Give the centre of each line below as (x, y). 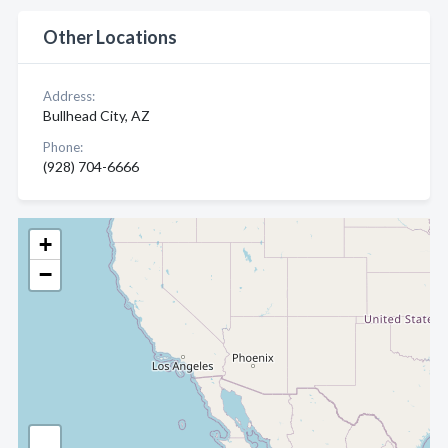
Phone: (63, 147)
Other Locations (110, 37)
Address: (69, 96)
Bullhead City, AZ (96, 115)
